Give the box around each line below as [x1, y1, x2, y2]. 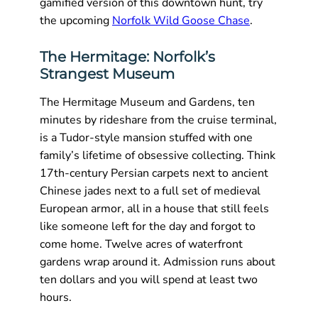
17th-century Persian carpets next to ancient [40, 165, 268, 181]
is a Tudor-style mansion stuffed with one [40, 129, 253, 146]
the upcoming [40, 13, 112, 29]
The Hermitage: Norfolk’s [40, 48, 215, 65]
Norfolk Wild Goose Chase [112, 13, 250, 29]
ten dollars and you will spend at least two [40, 271, 258, 287]
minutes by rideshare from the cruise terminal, [40, 111, 277, 128]
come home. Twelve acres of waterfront [40, 236, 243, 252]
